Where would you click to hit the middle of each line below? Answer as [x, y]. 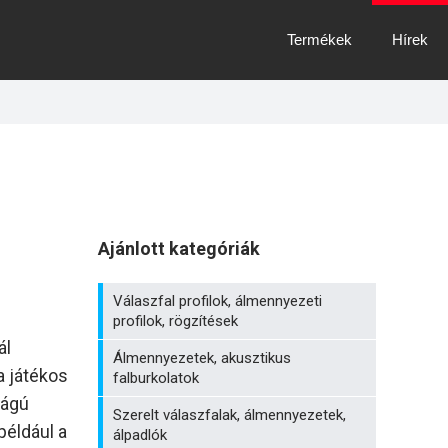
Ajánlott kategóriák [179, 248]
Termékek [319, 39]
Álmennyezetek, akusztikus [202, 358]
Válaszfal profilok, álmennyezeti [217, 301]
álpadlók [140, 435]
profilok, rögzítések [175, 321]
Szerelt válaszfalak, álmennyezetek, [229, 415]
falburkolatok [156, 378]
